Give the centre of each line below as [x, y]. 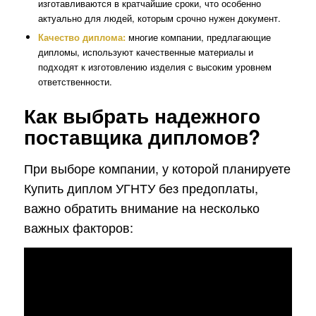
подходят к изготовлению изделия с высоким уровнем [154, 66]
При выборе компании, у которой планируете [157, 168]
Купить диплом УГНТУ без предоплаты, [141, 188]
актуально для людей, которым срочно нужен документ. [159, 18]
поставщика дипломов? [142, 136]
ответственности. [75, 81]
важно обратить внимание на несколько [141, 208]
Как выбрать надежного [142, 115]
